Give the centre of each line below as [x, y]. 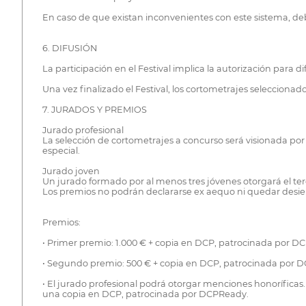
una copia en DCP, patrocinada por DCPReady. [145, 294]
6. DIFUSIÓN [69, 48]
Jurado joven [71, 171]
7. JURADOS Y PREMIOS [94, 110]
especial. [61, 151]
